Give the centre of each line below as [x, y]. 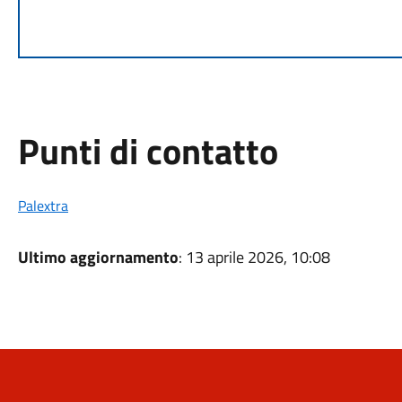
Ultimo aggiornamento [98, 257]
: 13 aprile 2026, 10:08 [254, 257]
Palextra [43, 205]
